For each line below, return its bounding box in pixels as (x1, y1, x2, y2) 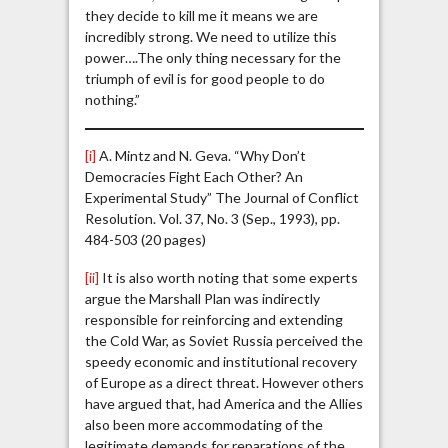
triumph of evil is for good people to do (84, 70, 325, 88)
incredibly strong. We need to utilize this (84, 28, 337, 46)
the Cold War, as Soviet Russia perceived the (84, 332, 363, 350)
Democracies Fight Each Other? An (84, 167, 303, 185)
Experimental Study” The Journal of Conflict (84, 188, 359, 206)
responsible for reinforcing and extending (84, 311, 343, 329)
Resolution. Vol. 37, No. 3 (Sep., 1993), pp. (84, 209, 340, 227)
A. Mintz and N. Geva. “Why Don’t (95, 146, 306, 164)
